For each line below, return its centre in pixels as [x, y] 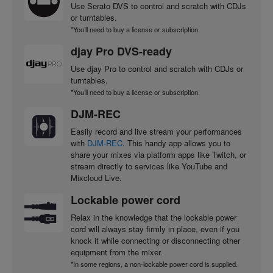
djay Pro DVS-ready [121, 51]
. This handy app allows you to [176, 143]
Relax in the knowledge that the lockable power [154, 217]
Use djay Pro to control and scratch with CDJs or [157, 68]
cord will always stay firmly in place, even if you [155, 229]
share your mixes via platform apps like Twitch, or [158, 154]
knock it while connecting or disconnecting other [155, 240]
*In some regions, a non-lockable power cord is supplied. [154, 264]
